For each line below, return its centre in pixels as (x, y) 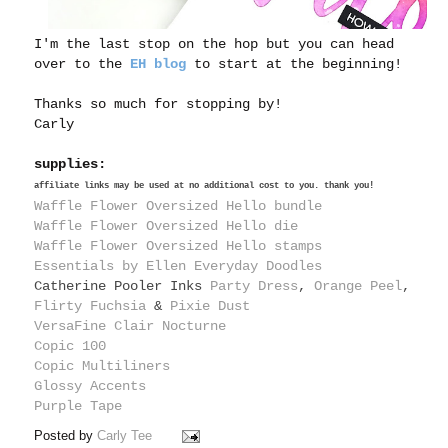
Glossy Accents (90, 385)
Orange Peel (358, 285)
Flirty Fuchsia (90, 305)
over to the (82, 63)
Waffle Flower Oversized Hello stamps (178, 245)
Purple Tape (78, 405)
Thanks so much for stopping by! (158, 103)
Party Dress (254, 285)
